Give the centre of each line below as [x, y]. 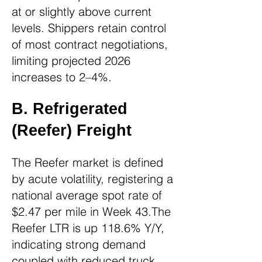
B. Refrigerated [70, 109]
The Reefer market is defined [87, 162]
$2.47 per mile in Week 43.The [91, 211]
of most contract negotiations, [90, 44]
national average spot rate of [87, 195]
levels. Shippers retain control [89, 28]
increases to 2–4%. [62, 77]
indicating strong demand [79, 244]
